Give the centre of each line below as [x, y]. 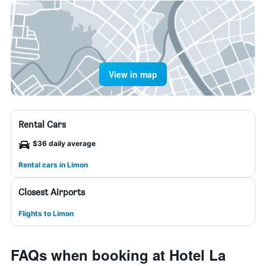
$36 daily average [64, 143]
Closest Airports [52, 192]
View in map [133, 74]
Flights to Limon [46, 213]
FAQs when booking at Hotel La [118, 255]
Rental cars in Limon [53, 165]
